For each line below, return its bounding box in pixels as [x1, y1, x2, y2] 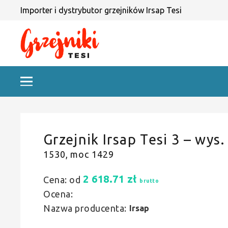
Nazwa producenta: [43, 203, 127, 213]
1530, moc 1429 [43, 149, 114, 159]
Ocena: [43, 189, 73, 199]
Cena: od [43, 175, 80, 185]
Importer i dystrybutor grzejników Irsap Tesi [20, 6, 182, 15]
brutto [139, 178, 159, 184]
